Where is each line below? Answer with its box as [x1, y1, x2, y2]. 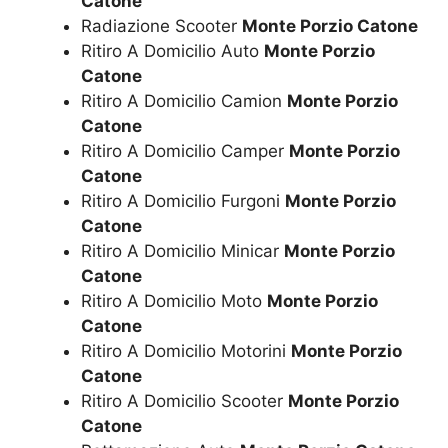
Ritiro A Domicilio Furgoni [81, 191, 285, 212]
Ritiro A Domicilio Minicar [81, 241, 284, 262]
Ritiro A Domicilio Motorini [81, 341, 291, 362]
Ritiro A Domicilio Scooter [81, 391, 288, 412]
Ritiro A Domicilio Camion [81, 91, 287, 112]
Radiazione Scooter [81, 16, 242, 37]
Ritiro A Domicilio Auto [81, 41, 264, 62]
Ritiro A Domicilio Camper [81, 141, 289, 162]
